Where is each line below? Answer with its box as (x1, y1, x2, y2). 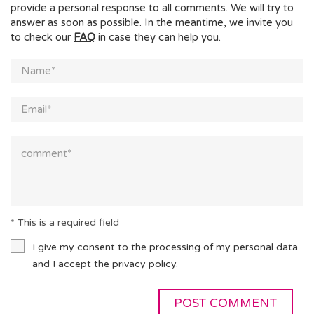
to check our (11, 31, 74, 43)
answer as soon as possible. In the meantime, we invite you (11, 16, 293, 29)
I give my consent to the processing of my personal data (32, 241, 298, 253)
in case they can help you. (95, 31, 221, 43)
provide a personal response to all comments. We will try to (11, 1, 294, 14)
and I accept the (32, 258, 112, 270)
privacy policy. (112, 258, 178, 270)
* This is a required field (11, 217, 119, 228)
